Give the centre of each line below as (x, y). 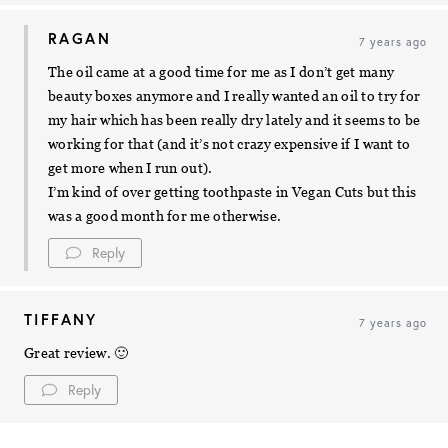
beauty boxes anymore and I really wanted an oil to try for (234, 96)
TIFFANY (61, 320)
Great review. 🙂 (76, 353)
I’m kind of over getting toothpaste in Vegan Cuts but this (232, 192)
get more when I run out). (130, 168)
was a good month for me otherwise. (165, 216)
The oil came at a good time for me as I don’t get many (221, 72)
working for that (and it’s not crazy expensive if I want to (229, 144)
